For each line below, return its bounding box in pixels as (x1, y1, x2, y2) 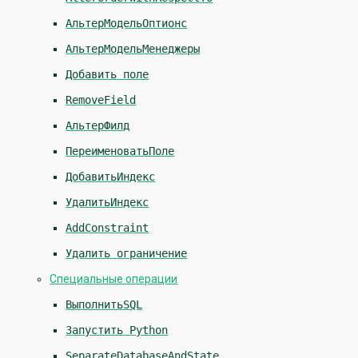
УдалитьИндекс (66, 196, 149, 209)
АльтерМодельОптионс (66, 17, 188, 30)
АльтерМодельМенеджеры (66, 42, 201, 56)
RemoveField (66, 93, 137, 107)
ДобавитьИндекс (66, 170, 156, 184)
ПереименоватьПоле (66, 145, 175, 158)
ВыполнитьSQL (66, 298, 143, 312)
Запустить (66, 324, 124, 337)
